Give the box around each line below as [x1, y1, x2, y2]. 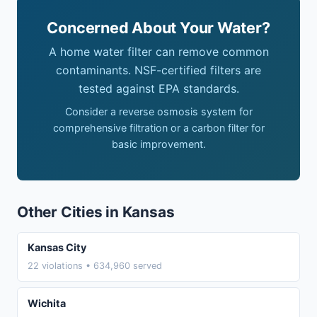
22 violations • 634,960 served [27, 260, 162, 272]
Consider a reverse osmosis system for [64, 105, 253, 117]
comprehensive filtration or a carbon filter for [52, 121, 265, 134]
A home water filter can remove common [48, 44, 269, 59]
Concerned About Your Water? [47, 18, 270, 37]
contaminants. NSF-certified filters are [56, 62, 261, 77]
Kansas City [27, 241, 86, 254]
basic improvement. [111, 137, 206, 150]
